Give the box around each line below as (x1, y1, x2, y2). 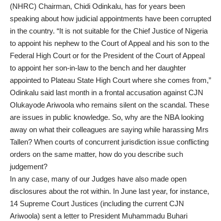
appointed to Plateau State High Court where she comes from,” (10, 75, 211, 84)
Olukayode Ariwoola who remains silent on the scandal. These (10, 100, 209, 109)
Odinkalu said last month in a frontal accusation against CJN (10, 88, 203, 97)
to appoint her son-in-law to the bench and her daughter (10, 63, 186, 72)
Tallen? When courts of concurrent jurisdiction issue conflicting (10, 137, 209, 146)
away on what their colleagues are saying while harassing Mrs (10, 125, 209, 134)
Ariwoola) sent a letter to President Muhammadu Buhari (10, 211, 187, 220)
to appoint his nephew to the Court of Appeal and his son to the (10, 38, 209, 47)
